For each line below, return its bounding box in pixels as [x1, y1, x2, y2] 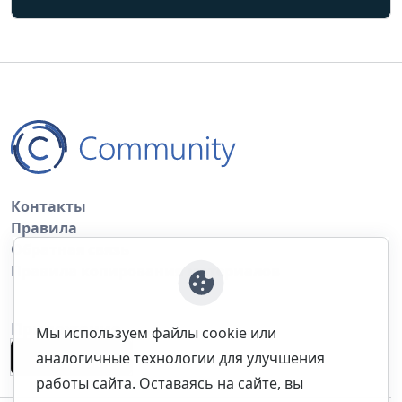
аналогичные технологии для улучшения [36, 348, 325, 368]
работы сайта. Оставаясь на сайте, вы [36, 373, 303, 393]
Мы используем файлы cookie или [36, 323, 276, 343]
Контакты [11, 196, 86, 216]
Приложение [11, 317, 121, 339]
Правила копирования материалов [11, 260, 280, 281]
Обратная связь [11, 239, 129, 259]
